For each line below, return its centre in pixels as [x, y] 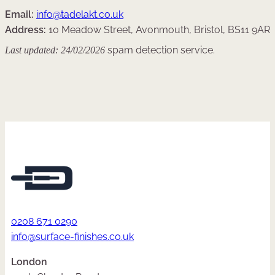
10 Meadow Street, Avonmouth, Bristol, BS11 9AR [158, 30]
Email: [19, 14]
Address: [25, 30]
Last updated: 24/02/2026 [55, 50]
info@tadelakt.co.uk [80, 14]
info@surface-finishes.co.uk [72, 237]
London [29, 262]
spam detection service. [160, 50]
